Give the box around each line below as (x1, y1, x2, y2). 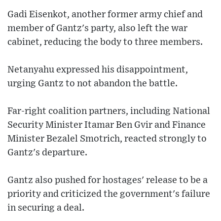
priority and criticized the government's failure (7, 189, 210, 199)
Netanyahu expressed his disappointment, (7, 65, 188, 74)
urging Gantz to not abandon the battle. (7, 78, 178, 88)
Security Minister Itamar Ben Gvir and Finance (7, 120, 206, 130)
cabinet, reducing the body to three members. (7, 37, 203, 47)
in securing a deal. (7, 203, 84, 213)
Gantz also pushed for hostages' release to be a (7, 175, 208, 185)
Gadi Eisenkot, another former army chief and (7, 9, 203, 19)
